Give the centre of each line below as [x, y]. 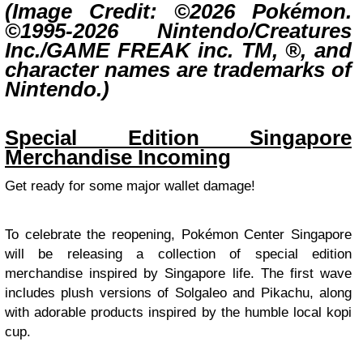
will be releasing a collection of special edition [178, 254]
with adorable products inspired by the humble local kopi [178, 312]
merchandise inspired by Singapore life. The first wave [178, 273]
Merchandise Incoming [118, 157]
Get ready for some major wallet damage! [130, 186]
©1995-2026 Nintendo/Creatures [178, 30]
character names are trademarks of [178, 69]
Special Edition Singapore [178, 137]
